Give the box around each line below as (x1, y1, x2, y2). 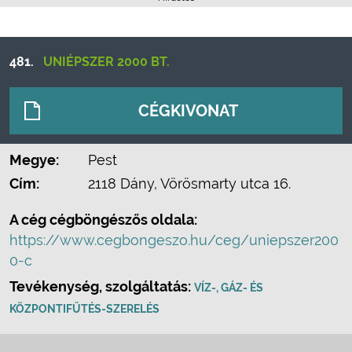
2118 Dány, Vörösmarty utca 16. (88, 175, 291, 192)
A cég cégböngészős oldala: (9, 211, 197, 228)
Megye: (9, 152, 59, 168)
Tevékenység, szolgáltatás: (9, 278, 194, 295)
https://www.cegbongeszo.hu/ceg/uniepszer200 (9, 232, 339, 248)
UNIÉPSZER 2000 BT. (43, 54, 170, 69)
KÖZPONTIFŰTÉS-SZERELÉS (9, 302, 159, 315)
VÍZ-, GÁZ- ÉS (194, 281, 263, 294)
